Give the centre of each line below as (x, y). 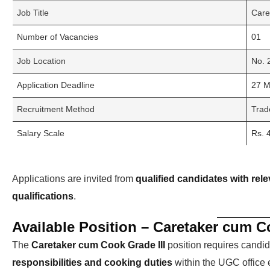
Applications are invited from (74, 179)
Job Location (41, 61)
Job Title (33, 13)
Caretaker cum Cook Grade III (98, 245)
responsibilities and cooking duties (92, 263)
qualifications (43, 196)
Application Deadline (56, 85)
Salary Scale (41, 133)
